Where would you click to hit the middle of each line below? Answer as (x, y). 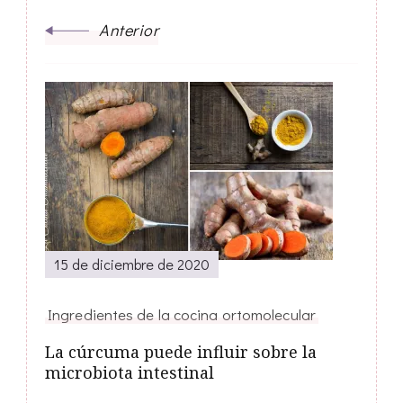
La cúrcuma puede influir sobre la (181, 352)
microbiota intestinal (130, 373)
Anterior (129, 30)
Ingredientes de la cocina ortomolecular (182, 314)
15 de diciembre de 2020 (132, 264)
